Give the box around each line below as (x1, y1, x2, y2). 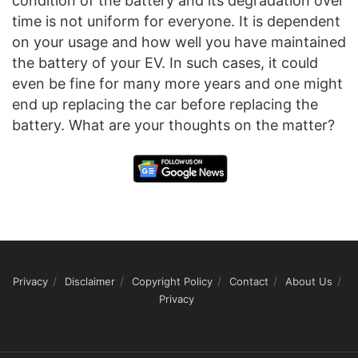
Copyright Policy (131, 275, 213, 288)
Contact (229, 275, 268, 288)
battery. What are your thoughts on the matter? (12, 117, 335, 134)
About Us (284, 275, 332, 288)
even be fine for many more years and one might (12, 75, 343, 93)
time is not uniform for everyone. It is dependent (12, 13, 340, 30)
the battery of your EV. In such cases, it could (12, 54, 318, 72)
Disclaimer (64, 275, 115, 288)
